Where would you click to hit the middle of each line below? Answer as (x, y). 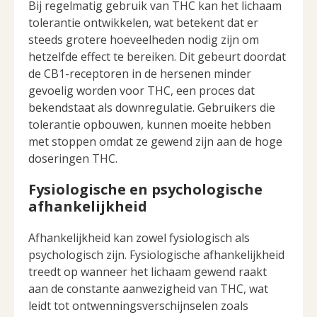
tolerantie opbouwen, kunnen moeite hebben (150, 124)
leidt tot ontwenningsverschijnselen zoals (138, 305)
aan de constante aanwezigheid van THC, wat (148, 288)
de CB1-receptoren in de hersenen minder (140, 73)
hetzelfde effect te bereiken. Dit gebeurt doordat (157, 56)
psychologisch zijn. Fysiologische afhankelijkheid (156, 254)
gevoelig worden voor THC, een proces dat (142, 90)
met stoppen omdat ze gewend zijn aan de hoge (155, 141)
